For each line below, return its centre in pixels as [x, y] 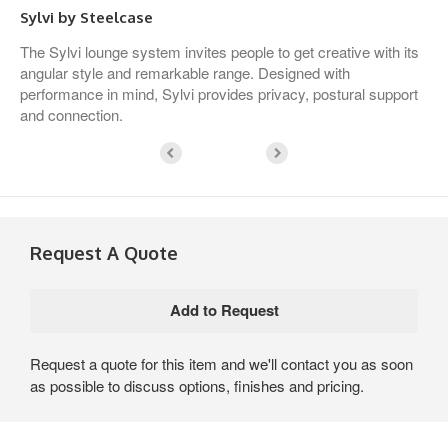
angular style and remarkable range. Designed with [185, 72]
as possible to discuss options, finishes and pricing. [197, 385]
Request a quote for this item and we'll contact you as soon [221, 363]
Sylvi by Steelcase [86, 17]
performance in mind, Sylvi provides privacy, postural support [219, 93]
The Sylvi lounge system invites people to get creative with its [219, 51]
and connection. [71, 114]
